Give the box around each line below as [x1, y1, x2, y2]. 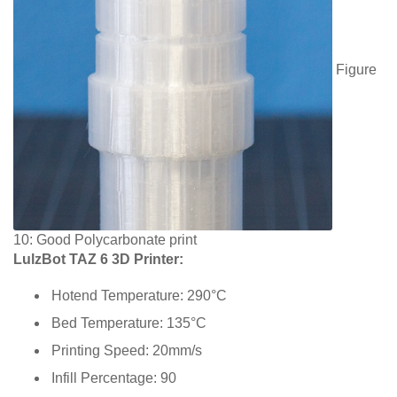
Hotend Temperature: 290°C [51, 287, 227, 303]
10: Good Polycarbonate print [13, 231, 197, 247]
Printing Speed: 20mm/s [51, 342, 202, 358]
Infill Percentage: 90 [51, 370, 176, 385]
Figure [332, 62, 377, 78]
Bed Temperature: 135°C [51, 315, 206, 331]
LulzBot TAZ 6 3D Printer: [13, 251, 183, 267]
